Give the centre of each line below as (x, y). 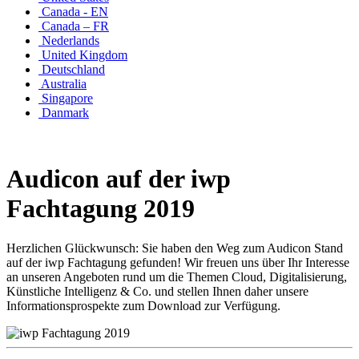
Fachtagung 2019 (101, 209)
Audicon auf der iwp (119, 179)
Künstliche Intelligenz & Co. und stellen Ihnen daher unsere (157, 291)
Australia (63, 84)
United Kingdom (83, 55)
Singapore (66, 98)
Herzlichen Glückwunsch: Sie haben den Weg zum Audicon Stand (175, 248)
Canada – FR (74, 26)
